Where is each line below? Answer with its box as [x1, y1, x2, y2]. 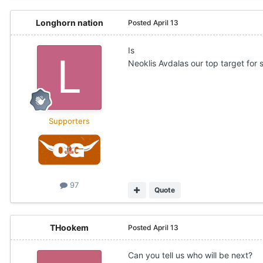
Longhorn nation [35, 17, 103, 28]
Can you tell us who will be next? [128, 250, 255, 261]
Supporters [49, 116, 90, 126]
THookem [50, 222, 89, 233]
